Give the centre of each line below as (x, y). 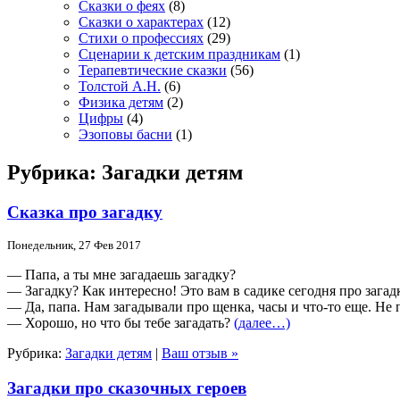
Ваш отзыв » (200, 354)
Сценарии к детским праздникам (179, 54)
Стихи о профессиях (141, 37)
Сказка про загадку (85, 212)
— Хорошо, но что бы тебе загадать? (121, 323)
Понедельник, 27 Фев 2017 (74, 246)
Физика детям (121, 102)
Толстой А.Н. (120, 86)
